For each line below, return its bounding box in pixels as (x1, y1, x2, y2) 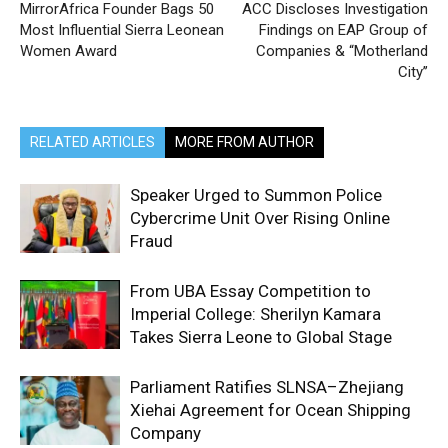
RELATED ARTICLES (30, 133, 155, 150)
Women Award (20, 41, 117, 60)
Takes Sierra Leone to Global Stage (130, 326, 392, 347)
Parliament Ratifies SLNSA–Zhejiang (130, 376, 404, 397)
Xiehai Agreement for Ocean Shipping (130, 399, 411, 420)
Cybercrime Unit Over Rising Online (130, 207, 390, 228)
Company (130, 422, 201, 443)
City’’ (398, 62, 428, 81)
